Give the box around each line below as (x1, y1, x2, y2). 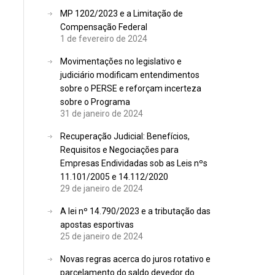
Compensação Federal (60, 22, 148, 32)
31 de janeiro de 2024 (60, 109, 144, 118)
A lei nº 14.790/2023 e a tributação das (60, 206, 211, 216)
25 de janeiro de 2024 (60, 231, 144, 241)
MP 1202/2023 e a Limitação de (60, 9, 184, 18)
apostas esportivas (60, 220, 134, 230)
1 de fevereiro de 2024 (60, 34, 148, 44)
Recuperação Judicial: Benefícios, (60, 131, 190, 141)
